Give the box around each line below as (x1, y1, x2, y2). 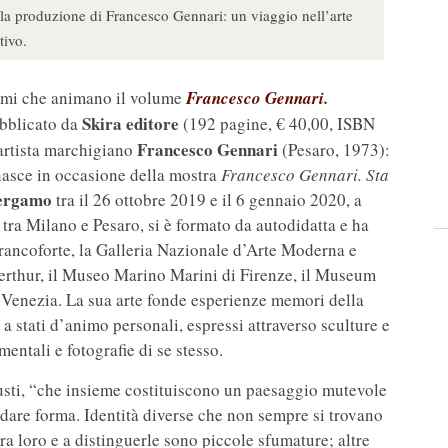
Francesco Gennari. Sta (221, 163, 389, 187)
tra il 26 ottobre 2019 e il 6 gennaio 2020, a (52, 188, 362, 212)
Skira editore (82, 111, 179, 137)
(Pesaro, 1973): (278, 138, 390, 162)
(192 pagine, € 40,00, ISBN (179, 112, 375, 136)
